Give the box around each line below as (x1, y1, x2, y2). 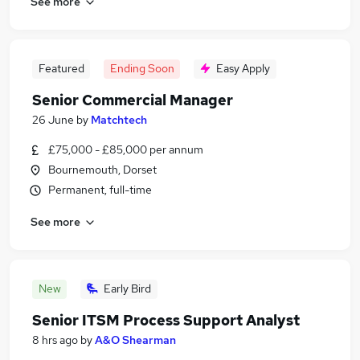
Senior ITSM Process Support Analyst (32, 311, 300, 329)
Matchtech (91, 112, 147, 127)
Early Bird (104, 281, 151, 296)
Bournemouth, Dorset (48, 162, 157, 177)
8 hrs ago (32, 333, 78, 347)
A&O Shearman (95, 333, 176, 347)
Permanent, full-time (48, 182, 152, 197)
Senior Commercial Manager (32, 91, 233, 109)
